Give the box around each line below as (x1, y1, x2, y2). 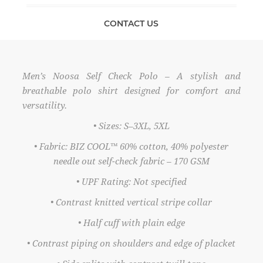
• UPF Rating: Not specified (76, 177, 187, 188)
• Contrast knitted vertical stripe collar (50, 197, 213, 208)
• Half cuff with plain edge (77, 218, 185, 229)
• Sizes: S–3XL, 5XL (93, 121, 170, 132)
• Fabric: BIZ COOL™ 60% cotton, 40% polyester (34, 141, 229, 153)
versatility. (22, 100, 68, 112)
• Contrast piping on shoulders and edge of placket (27, 238, 236, 249)
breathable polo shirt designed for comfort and (22, 86, 241, 97)
